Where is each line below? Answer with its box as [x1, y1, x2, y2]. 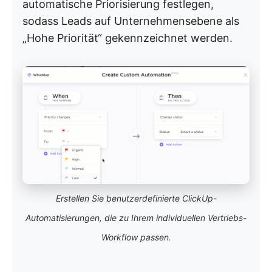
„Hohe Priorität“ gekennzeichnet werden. [22, 31, 233, 44]
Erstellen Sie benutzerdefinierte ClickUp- [55, 192, 217, 203]
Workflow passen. [101, 231, 171, 242]
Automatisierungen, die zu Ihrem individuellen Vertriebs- [25, 212, 246, 223]
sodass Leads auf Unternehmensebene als [22, 14, 239, 27]
